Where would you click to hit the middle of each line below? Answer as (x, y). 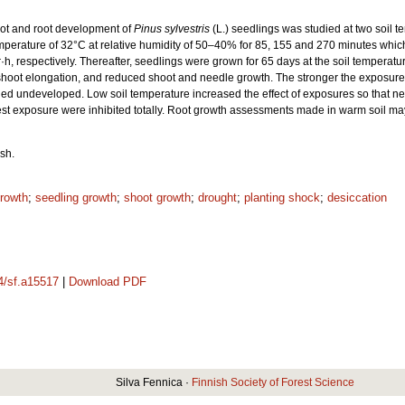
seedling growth (76, 198)
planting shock (282, 198)
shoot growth (157, 198)
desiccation (357, 198)
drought (217, 198)
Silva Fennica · (154, 382)
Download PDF (108, 282)
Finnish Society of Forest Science (273, 382)
